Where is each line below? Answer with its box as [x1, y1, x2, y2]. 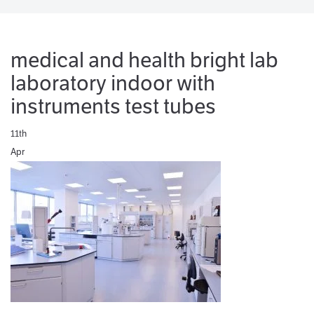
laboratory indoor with [11, 69, 215, 96]
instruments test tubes [11, 93, 216, 119]
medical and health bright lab [11, 46, 278, 73]
